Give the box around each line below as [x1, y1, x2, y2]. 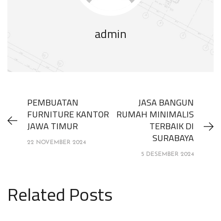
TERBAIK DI [149, 119, 194, 133]
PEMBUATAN [27, 95, 78, 109]
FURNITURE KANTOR [27, 107, 109, 121]
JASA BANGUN [138, 95, 194, 109]
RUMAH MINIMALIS [116, 107, 194, 121]
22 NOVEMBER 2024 [27, 139, 86, 146]
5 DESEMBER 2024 [141, 151, 194, 157]
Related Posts [7, 180, 112, 208]
